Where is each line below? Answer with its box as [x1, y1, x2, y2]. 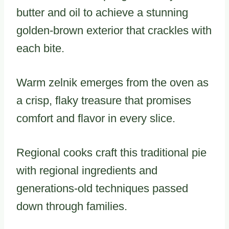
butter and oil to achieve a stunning [16, 6, 188, 19]
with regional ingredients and [16, 164, 157, 177]
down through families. [16, 200, 127, 213]
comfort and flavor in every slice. [16, 112, 175, 125]
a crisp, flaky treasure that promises [16, 94, 191, 107]
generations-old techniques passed [16, 182, 188, 195]
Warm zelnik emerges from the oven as [16, 76, 209, 89]
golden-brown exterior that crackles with [16, 24, 212, 37]
